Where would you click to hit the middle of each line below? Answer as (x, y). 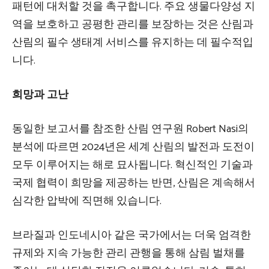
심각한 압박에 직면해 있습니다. (87, 201)
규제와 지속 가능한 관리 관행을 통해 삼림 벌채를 (128, 254)
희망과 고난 (40, 95)
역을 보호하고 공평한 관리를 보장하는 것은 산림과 (133, 25)
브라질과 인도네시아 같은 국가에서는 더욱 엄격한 (131, 236)
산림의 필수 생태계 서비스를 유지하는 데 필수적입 (133, 43)
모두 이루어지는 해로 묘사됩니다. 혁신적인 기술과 (132, 165)
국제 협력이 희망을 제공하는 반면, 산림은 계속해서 (134, 183)
